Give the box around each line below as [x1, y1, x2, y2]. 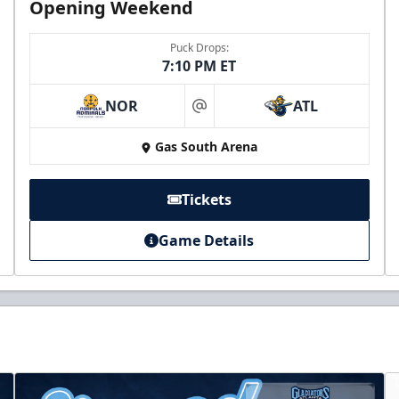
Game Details [159, 231, 255, 251]
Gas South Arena [155, 138, 258, 156]
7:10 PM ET [162, 56, 237, 77]
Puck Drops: [169, 40, 229, 56]
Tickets [181, 190, 232, 210]
